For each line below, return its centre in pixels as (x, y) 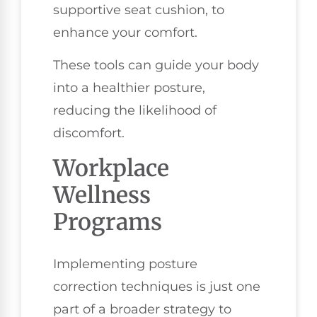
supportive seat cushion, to (139, 10)
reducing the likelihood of (135, 111)
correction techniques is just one (157, 286)
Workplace (111, 168)
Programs (108, 222)
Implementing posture (125, 264)
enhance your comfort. (125, 32)
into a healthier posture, (129, 88)
